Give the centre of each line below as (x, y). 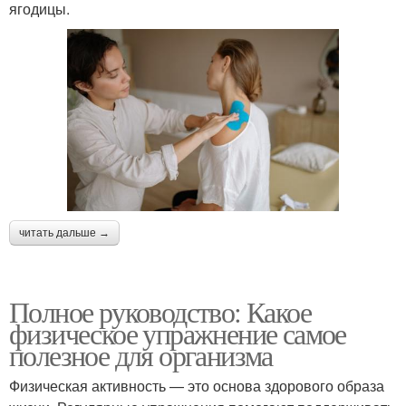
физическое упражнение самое (178, 333)
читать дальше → (64, 232)
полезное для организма (141, 354)
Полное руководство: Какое (160, 311)
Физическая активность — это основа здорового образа (197, 385)
